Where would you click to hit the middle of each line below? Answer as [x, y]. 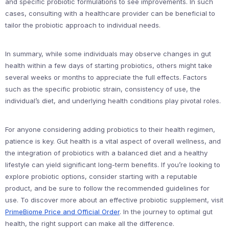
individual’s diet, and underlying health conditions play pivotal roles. [113, 101]
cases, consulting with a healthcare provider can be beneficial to [110, 13]
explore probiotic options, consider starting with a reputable [101, 176]
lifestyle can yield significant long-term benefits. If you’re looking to [113, 165]
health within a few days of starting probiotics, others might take [109, 65]
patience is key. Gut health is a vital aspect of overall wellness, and [113, 141]
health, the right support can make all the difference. [90, 223]
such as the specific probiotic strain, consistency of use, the [103, 89]
